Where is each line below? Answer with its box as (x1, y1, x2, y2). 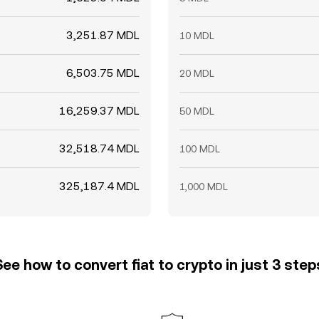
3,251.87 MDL (66, 28, 140, 42)
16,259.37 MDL (59, 104, 140, 117)
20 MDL (179, 68, 214, 79)
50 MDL (179, 105, 214, 117)
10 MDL (179, 30, 214, 41)
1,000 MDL (179, 181, 228, 192)
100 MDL (179, 143, 220, 155)
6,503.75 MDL (66, 66, 140, 80)
